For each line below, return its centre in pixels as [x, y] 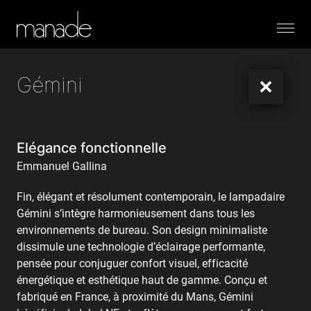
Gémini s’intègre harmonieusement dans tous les [136, 214]
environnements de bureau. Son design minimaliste [142, 230]
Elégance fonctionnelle [92, 148]
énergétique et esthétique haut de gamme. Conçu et [142, 280]
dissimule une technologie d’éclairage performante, [141, 247]
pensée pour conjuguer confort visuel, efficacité [132, 264]
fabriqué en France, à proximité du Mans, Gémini [135, 297]
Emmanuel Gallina [62, 167]
